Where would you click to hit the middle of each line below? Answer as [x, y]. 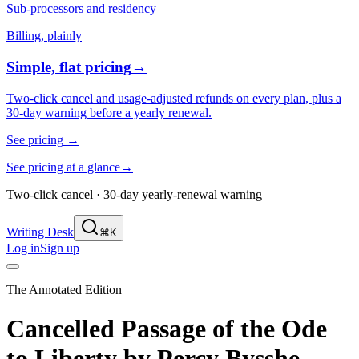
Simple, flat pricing [69, 67]
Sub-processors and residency [81, 9]
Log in [23, 248]
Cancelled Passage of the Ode [167, 329]
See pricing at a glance [63, 167]
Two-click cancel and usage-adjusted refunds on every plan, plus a [174, 98]
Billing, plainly [44, 36]
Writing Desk [40, 232]
